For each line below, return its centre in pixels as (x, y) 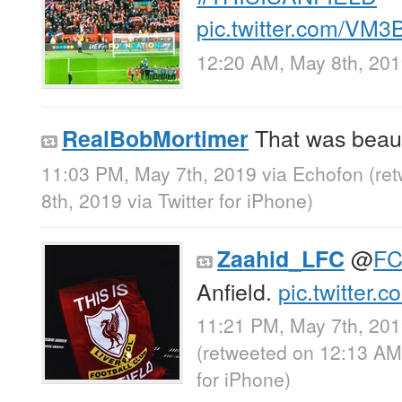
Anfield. (237, 290)
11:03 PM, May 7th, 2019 (149, 173)
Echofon (328, 173)
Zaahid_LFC (281, 258)
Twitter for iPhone (232, 200)
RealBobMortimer (155, 139)
